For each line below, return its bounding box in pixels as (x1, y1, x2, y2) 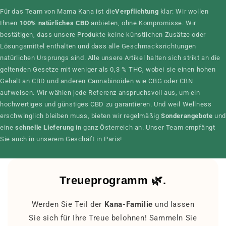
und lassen (155, 199, 195, 209)
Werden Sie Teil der (31, 199, 104, 209)
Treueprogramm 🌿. (60, 174, 166, 187)
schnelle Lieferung (15, 123, 74, 131)
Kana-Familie (104, 199, 155, 209)
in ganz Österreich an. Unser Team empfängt (74, 123, 215, 131)
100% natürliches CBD (19, 19, 89, 27)
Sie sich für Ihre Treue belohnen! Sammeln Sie (29, 213, 197, 222)
